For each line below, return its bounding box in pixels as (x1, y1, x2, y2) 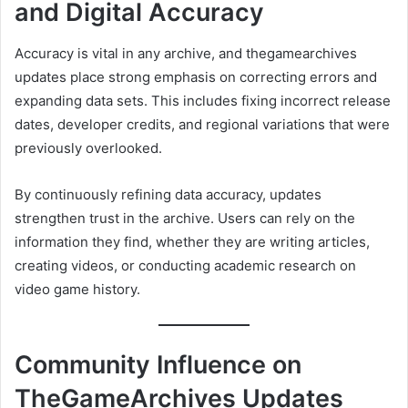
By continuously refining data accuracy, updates (15, 185, 321, 203)
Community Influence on (15, 350, 301, 381)
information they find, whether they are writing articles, (15, 232, 370, 250)
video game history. (15, 280, 140, 298)
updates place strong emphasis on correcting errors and (15, 67, 377, 86)
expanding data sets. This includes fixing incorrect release (15, 91, 391, 109)
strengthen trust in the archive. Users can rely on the (15, 209, 355, 227)
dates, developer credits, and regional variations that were (15, 115, 390, 133)
